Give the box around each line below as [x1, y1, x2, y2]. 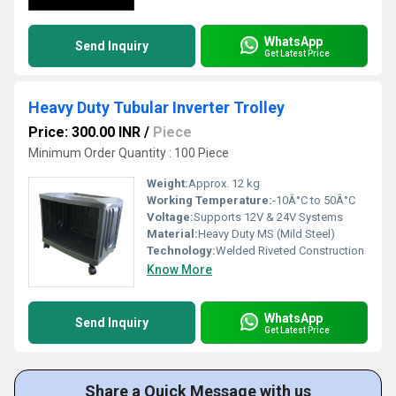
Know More [147, 263, 212, 277]
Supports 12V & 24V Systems [194, 210, 343, 224]
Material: [147, 227, 198, 240]
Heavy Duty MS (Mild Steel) [198, 227, 335, 240]
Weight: [147, 177, 188, 190]
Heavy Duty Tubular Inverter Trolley [28, 98, 285, 117]
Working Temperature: [147, 194, 272, 207]
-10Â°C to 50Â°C [272, 194, 355, 207]
